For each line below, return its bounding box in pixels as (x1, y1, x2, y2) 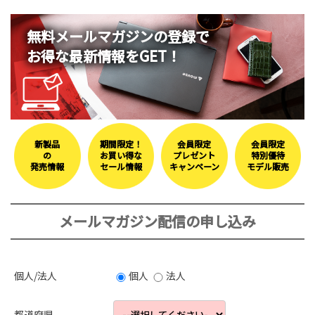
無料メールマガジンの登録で (26, 25, 210, 46)
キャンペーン (169, 163, 219, 172)
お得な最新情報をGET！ (26, 45, 181, 66)
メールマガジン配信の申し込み (59, 211, 256, 232)
